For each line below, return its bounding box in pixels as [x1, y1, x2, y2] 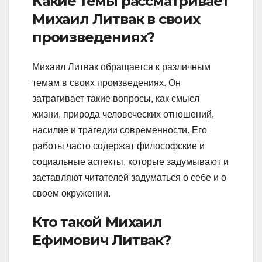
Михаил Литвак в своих [32, 11, 200, 28]
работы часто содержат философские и [32, 141, 205, 151]
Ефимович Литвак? [32, 232, 171, 249]
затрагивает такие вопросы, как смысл [32, 94, 199, 104]
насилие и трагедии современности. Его [32, 125, 207, 136]
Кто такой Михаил [32, 213, 162, 231]
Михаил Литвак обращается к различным [32, 62, 211, 73]
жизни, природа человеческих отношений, [32, 109, 214, 120]
